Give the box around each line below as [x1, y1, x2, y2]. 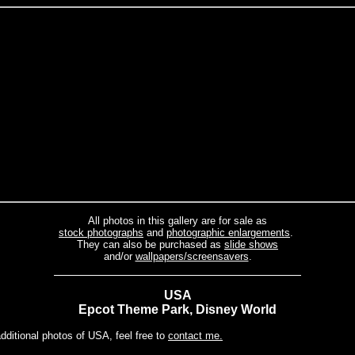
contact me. [168, 330, 223, 342]
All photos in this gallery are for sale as [88, 215, 267, 227]
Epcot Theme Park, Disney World [78, 303, 277, 316]
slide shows [224, 239, 278, 250]
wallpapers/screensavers [135, 250, 249, 262]
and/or [103, 250, 136, 262]
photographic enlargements [166, 227, 290, 239]
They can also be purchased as [77, 239, 224, 250]
